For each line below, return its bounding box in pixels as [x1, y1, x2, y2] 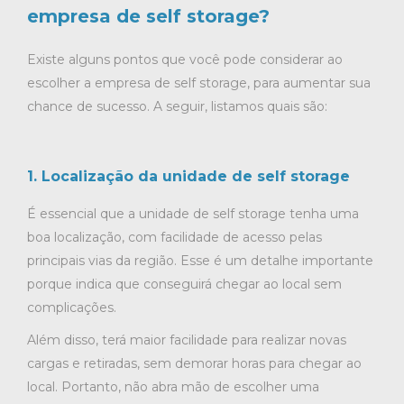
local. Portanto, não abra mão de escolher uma [27, 379, 319, 396]
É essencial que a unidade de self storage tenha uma [27, 206, 359, 223]
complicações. [27, 299, 116, 317]
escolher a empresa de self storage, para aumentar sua [27, 75, 371, 92]
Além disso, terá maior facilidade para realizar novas [27, 332, 346, 349]
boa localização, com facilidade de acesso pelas [27, 229, 322, 246]
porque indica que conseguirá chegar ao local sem [27, 276, 342, 293]
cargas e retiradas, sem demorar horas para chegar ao [27, 355, 362, 372]
